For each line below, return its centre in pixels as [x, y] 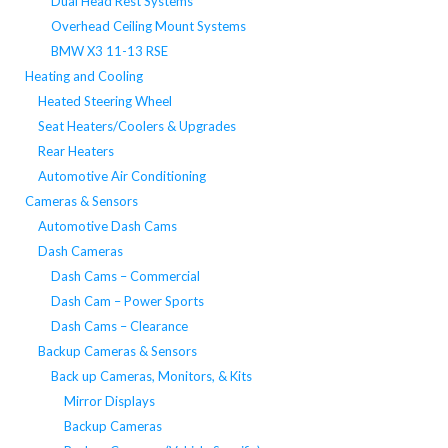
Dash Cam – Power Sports [127, 300]
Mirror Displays [109, 400]
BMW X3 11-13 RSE [109, 50]
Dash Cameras [80, 250]
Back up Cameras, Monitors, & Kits [151, 375]
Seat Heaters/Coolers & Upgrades [136, 125]
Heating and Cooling [83, 75]
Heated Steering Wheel [104, 100]
